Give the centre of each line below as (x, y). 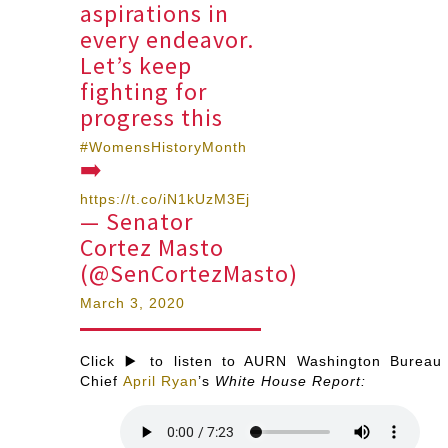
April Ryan (161, 380)
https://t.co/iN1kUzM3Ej (165, 198)
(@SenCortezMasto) (189, 273)
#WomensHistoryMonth (164, 146)
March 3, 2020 (133, 302)
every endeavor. (167, 39)
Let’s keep (136, 65)
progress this (152, 117)
